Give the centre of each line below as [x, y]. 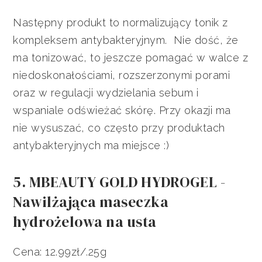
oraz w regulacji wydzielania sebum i [106, 93]
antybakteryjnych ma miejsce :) [91, 146]
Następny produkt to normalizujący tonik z [120, 23]
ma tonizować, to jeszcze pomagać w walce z [131, 58]
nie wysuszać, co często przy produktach [119, 128]
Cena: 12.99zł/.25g [60, 252]
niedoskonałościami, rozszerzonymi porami [122, 75]
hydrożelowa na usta [85, 222]
